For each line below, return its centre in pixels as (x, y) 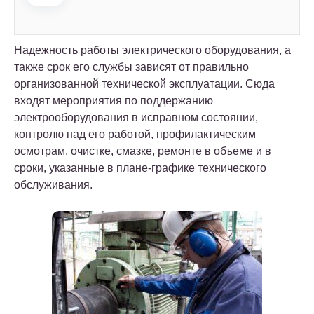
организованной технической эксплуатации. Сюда (144, 84)
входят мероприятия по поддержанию (114, 101)
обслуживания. (53, 185)
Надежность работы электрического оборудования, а (152, 50)
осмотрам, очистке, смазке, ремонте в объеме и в (143, 151)
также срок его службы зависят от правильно (131, 67)
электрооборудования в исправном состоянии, (136, 118)
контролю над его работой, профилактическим (135, 135)
